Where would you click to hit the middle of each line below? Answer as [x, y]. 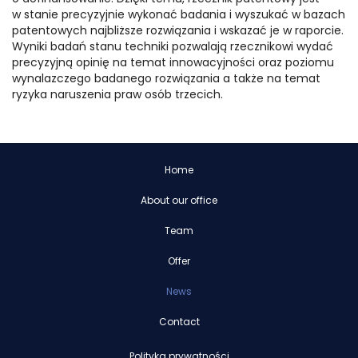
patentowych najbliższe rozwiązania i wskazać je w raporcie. [178, 31]
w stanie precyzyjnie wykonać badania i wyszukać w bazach [179, 15]
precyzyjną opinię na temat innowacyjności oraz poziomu [173, 63]
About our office [179, 201]
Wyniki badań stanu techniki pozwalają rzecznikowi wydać [173, 47]
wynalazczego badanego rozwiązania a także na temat [166, 79]
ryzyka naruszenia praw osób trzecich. [117, 95]
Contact [179, 322]
